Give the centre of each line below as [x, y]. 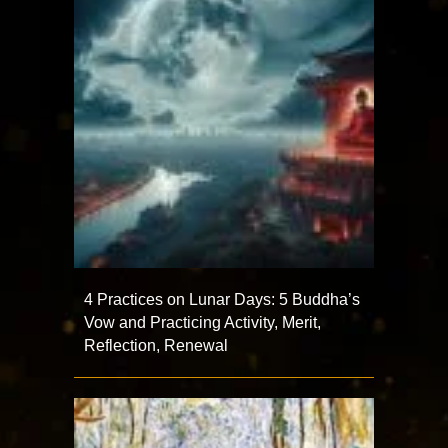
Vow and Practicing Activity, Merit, [202, 322]
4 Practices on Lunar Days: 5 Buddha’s [222, 299]
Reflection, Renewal [156, 345]
